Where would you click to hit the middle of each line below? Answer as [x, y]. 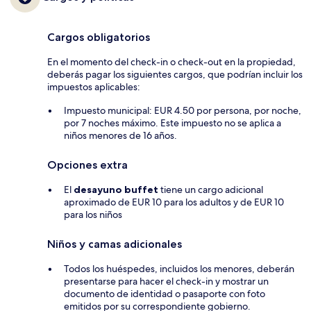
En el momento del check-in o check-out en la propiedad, [171, 62]
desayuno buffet [116, 190]
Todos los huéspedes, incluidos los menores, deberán [179, 269]
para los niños [93, 215]
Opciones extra [87, 165]
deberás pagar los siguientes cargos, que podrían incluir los [175, 75]
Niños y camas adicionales [115, 244]
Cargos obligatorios [99, 37]
